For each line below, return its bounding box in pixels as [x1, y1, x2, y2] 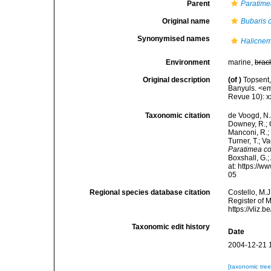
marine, [228, 58, 255, 67]
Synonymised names [137, 34, 211, 43]
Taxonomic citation [145, 111, 211, 120]
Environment [166, 58, 211, 67]
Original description [143, 76, 211, 84]
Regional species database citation [90, 188, 211, 197]
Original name [162, 17, 211, 25]
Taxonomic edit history [132, 223, 211, 232]
